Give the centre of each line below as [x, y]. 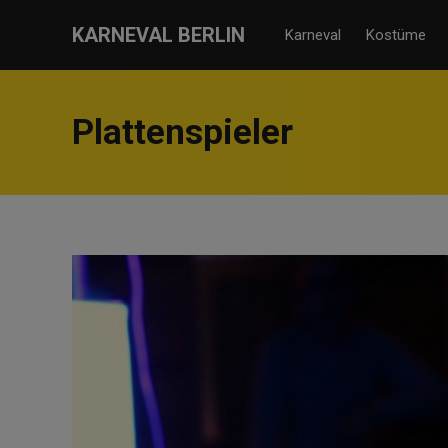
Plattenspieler [182, 132]
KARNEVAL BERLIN [158, 35]
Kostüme [396, 35]
